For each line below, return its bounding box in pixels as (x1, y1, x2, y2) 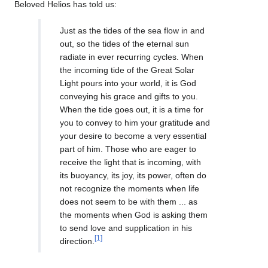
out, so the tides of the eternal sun (60, 39, 189, 49)
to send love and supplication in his (60, 223, 192, 233)
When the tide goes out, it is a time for (60, 105, 203, 115)
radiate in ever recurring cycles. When (60, 52, 203, 62)
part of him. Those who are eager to (60, 144, 196, 154)
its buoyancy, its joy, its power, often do (60, 170, 206, 181)
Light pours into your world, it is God (60, 78, 196, 89)
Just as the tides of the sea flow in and (60, 26, 205, 36)
